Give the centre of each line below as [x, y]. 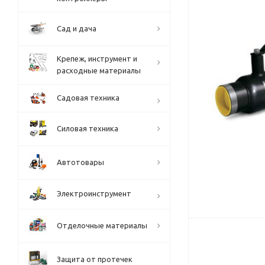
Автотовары [80, 162]
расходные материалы [99, 70]
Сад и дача [77, 28]
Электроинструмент [94, 193]
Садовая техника [88, 98]
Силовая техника [88, 128]
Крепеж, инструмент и [97, 59]
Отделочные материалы [102, 225]
